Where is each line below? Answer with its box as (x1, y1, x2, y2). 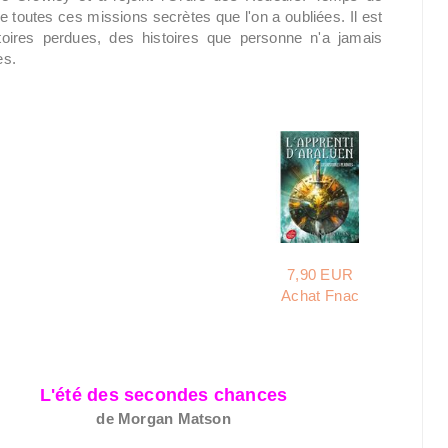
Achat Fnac (281, 287, 360, 304)
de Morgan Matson (96, 410, 231, 427)
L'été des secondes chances (39, 385, 288, 405)
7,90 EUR (286, 266, 354, 283)
